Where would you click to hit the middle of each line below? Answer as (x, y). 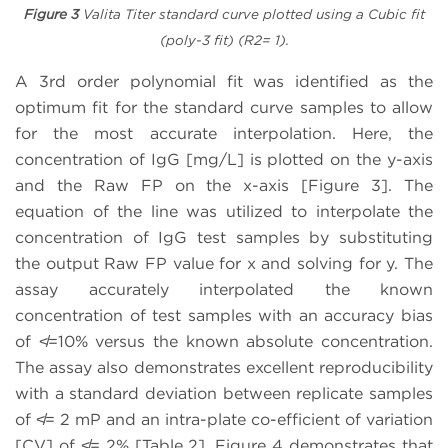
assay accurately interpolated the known (224, 289)
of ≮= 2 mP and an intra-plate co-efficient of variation (224, 419)
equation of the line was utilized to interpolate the (224, 211)
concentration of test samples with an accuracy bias (224, 315)
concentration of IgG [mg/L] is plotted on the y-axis (224, 159)
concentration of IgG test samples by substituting (224, 237)
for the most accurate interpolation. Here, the (224, 133)
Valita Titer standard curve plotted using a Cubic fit (251, 13)
